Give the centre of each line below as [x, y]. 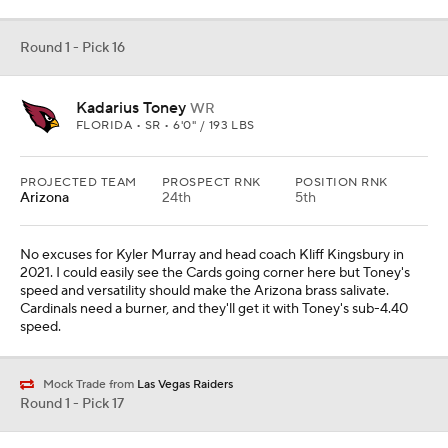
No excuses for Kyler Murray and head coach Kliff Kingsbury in [212, 255]
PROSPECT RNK [211, 182]
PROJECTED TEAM [78, 182]
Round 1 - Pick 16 [72, 48]
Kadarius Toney [131, 108]
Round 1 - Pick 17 [72, 404]
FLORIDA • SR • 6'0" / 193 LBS [165, 125]
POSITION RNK [341, 182]
